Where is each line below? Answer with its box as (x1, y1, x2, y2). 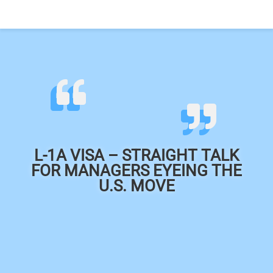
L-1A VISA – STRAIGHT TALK (34, 146, 239, 165)
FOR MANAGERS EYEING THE (31, 161, 242, 180)
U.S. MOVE (98, 177, 175, 196)
